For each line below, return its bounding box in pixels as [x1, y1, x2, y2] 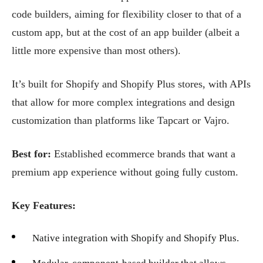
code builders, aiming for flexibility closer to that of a [12, 8, 241, 21]
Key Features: [12, 200, 76, 212]
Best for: [12, 148, 54, 160]
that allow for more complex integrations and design [12, 96, 235, 109]
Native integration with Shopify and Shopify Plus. [32, 232, 239, 244]
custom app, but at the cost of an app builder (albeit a [12, 26, 240, 39]
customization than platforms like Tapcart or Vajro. [12, 114, 230, 127]
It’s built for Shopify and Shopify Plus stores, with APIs [12, 78, 251, 90]
